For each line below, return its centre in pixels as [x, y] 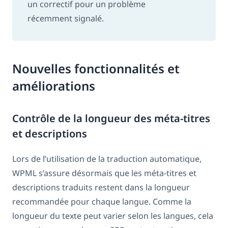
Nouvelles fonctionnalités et [96, 68]
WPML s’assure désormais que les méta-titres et [104, 173]
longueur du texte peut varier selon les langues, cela [113, 216]
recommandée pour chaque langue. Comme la [102, 201]
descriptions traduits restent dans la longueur [101, 187]
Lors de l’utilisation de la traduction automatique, [107, 159]
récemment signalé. [66, 18]
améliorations [54, 85]
